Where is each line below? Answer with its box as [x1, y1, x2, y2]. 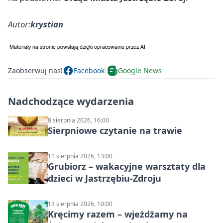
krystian [30, 18, 63, 30]
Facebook [74, 66, 105, 76]
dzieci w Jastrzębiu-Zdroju [48, 172, 161, 184]
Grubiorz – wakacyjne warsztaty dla [48, 160, 206, 172]
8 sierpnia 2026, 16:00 [48, 115, 109, 124]
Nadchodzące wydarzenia [8, 94, 134, 108]
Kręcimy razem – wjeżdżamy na [48, 208, 188, 220]
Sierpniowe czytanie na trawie [48, 124, 182, 136]
